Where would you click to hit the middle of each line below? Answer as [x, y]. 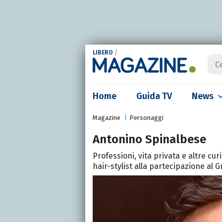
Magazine [107, 118]
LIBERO [103, 53]
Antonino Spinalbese [149, 139]
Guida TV [154, 96]
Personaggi [146, 118]
